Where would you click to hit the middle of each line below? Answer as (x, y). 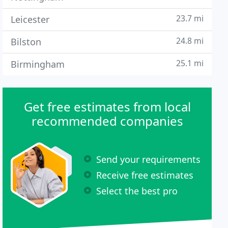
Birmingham (38, 64)
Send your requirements (149, 159)
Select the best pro (137, 191)
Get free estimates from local (107, 107)
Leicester (30, 19)
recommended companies (107, 121)
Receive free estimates (145, 175)
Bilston (26, 42)
